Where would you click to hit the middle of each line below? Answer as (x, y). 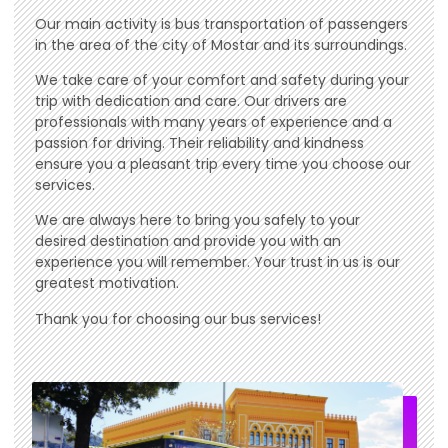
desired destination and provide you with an (188, 241)
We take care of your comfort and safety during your (222, 80)
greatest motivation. (107, 283)
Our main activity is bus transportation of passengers (221, 23)
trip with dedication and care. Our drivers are (191, 101)
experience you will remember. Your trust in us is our (217, 262)
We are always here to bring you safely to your (197, 220)
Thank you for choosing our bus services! (178, 318)
